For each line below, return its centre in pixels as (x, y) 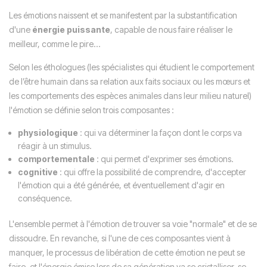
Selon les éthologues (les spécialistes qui (84, 67)
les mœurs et (227, 81)
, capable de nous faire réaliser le (171, 30)
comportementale (56, 159)
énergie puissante (71, 30)
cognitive (38, 172)
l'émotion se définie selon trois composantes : (91, 110)
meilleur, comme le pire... (55, 44)
